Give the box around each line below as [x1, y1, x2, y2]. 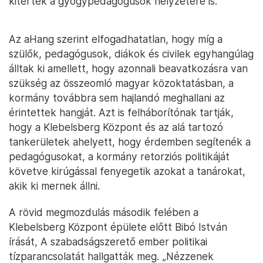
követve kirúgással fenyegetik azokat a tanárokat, [9, 165, 245, 177]
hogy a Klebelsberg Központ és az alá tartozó [9, 121, 223, 133]
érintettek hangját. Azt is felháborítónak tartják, [9, 106, 234, 119]
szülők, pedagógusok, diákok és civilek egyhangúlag [9, 48, 254, 60]
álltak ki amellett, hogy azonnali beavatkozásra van [9, 62, 248, 75]
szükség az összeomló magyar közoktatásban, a [9, 77, 234, 89]
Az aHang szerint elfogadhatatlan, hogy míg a [9, 33, 222, 45]
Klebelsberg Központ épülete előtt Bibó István [9, 221, 227, 233]
